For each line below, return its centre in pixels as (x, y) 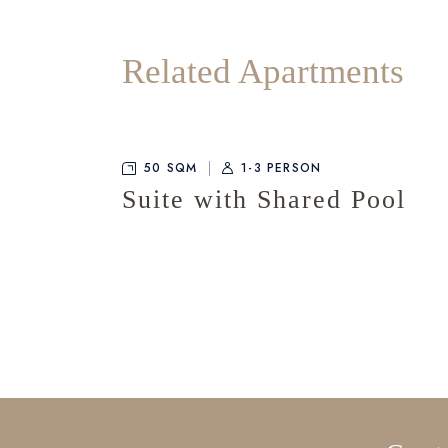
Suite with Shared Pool (264, 200)
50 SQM (171, 168)
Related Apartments (263, 72)
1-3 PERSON (281, 168)
